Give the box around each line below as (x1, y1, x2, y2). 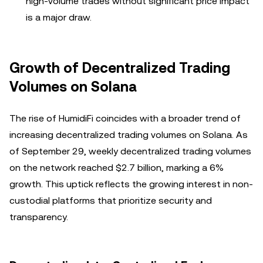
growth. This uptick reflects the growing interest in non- (9, 178, 253, 190)
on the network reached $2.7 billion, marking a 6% (9, 162, 224, 173)
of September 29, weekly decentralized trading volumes (9, 146, 251, 157)
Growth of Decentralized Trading (9, 60, 230, 76)
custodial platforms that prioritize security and (9, 195, 212, 206)
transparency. (9, 211, 68, 222)
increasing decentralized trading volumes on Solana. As (9, 129, 248, 140)
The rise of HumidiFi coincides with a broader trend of (9, 113, 241, 124)
